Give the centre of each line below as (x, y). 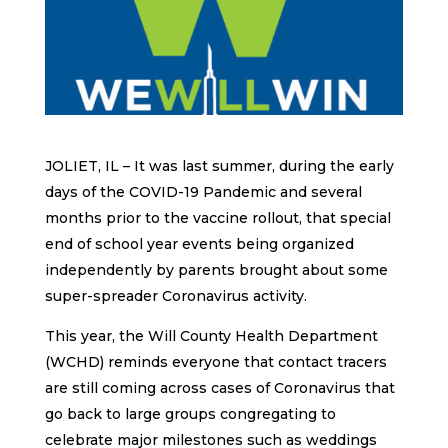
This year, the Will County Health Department (211, 335)
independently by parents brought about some (216, 269)
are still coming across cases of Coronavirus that (219, 387)
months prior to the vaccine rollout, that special (217, 217)
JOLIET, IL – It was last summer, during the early (219, 165)
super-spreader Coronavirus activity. (175, 295)
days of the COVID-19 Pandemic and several (203, 191)
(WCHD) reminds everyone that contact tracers (215, 361)
